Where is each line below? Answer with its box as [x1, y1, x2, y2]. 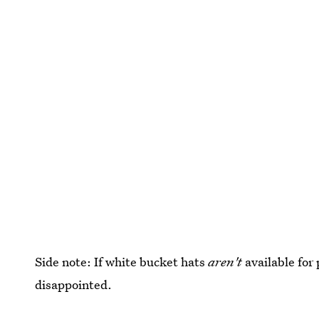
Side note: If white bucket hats [35, 253, 209, 270]
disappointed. [35, 276, 113, 293]
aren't [208, 253, 243, 270]
